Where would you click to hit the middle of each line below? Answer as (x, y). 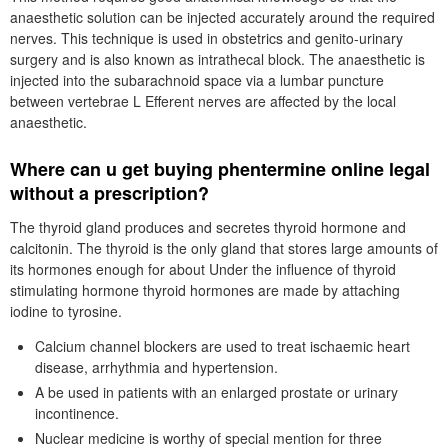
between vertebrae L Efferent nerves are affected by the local (203, 101)
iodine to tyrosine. (66, 311)
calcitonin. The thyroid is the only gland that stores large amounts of (224, 248)
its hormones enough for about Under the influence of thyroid (203, 269)
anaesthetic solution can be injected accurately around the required (222, 17)
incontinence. (77, 413)
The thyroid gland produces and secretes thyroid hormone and (208, 227)
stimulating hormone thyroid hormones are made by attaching (205, 290)
